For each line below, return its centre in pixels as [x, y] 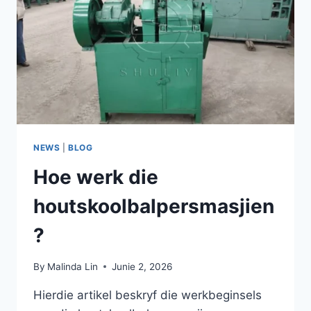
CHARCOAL [121, 43]
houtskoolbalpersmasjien [154, 207]
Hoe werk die [96, 177]
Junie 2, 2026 [142, 266]
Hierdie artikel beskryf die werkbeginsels [148, 295]
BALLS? [112, 57]
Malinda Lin [73, 266]
